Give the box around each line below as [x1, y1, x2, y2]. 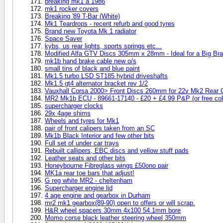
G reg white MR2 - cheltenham [45, 176, 132, 184]
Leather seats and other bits [45, 154, 125, 162]
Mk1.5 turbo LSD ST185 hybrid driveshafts [45, 72, 168, 80]
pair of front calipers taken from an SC [45, 124, 155, 132]
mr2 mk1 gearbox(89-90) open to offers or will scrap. [45, 199, 195, 207]
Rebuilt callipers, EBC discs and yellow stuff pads [45, 146, 189, 154]
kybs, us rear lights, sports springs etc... [45, 42, 162, 50]
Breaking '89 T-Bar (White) [45, 12, 120, 20]
